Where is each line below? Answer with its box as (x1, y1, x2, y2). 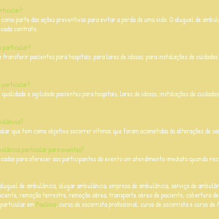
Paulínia (36, 199, 56, 209)
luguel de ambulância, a (1, 181, 62, 190)
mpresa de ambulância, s (112, 181, 174, 190)
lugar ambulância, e (62, 181, 112, 190)
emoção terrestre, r (22, 190, 71, 199)
